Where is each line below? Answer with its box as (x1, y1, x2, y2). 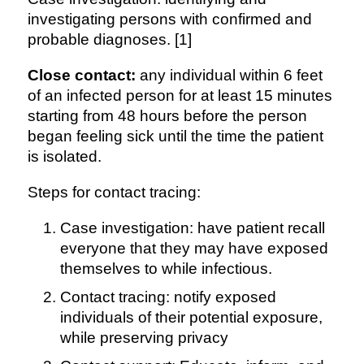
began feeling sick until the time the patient (27, 127, 323, 145)
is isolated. (27, 147, 102, 165)
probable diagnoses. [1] (27, 30, 192, 48)
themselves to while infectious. (59, 259, 272, 277)
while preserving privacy (59, 328, 228, 346)
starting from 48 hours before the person (27, 106, 307, 124)
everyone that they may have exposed (59, 239, 328, 257)
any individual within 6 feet (135, 66, 323, 84)
